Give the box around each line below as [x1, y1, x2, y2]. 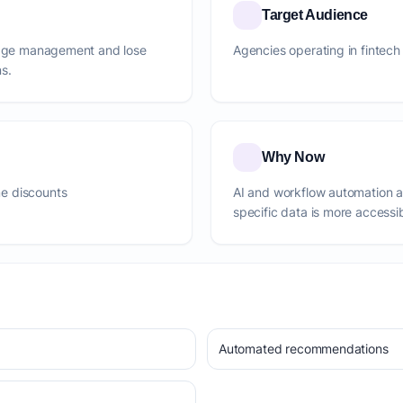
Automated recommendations [219, 341, 389, 356]
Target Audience [262, 7, 368, 22]
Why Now [262, 149, 325, 165]
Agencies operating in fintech [233, 42, 400, 58]
